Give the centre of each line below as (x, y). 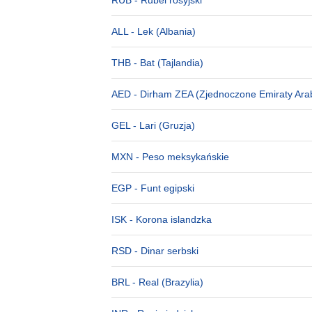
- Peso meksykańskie (181, 157)
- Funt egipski (163, 188)
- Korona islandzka (169, 219)
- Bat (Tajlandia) (167, 63)
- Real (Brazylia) (166, 282)
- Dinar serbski (165, 251)
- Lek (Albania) (162, 31)
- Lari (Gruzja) (163, 125)
